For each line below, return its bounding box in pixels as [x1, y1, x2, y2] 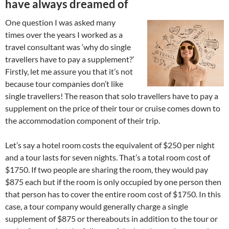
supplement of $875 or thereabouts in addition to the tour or [5, 213, 218, 223]
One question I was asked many [5, 17, 116, 27]
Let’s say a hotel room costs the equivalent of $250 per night [5, 140, 215, 150]
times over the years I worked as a [5, 29, 123, 39]
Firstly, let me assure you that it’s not [5, 66, 133, 76]
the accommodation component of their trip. [5, 115, 160, 125]
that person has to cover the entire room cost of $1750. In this [5, 189, 221, 199]
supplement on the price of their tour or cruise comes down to [5, 103, 220, 113]
